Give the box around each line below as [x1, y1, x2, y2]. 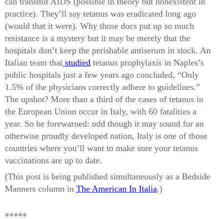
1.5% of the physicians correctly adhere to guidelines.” [5, 82, 200, 92]
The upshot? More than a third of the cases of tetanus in [5, 94, 203, 105]
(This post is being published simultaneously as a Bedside [5, 172, 210, 182]
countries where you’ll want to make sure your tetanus [5, 143, 198, 153]
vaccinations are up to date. [5, 155, 102, 166]
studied [63, 58, 90, 68]
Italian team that [5, 58, 63, 68]
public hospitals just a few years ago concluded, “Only [5, 70, 199, 80]
